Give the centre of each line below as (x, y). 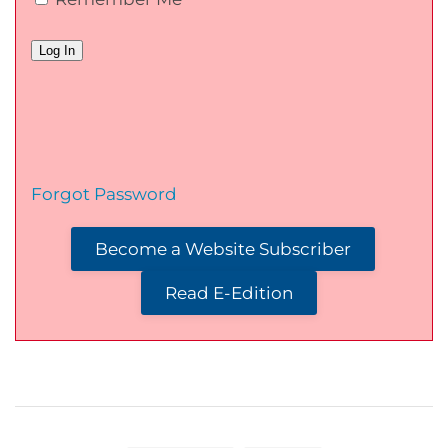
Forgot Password (104, 193)
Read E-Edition (229, 292)
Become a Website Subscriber (223, 248)
